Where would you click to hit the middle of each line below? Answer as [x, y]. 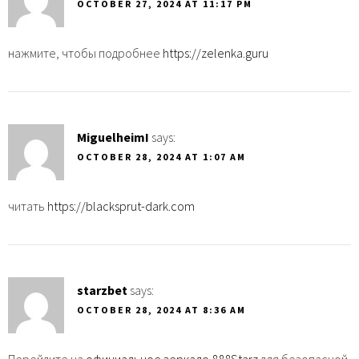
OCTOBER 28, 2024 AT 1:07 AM [161, 156]
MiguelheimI [113, 137]
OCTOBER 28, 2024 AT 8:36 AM [161, 309]
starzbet [102, 290]
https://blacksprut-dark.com [121, 206]
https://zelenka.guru [216, 52]
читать [28, 206]
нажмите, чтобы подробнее [85, 52]
